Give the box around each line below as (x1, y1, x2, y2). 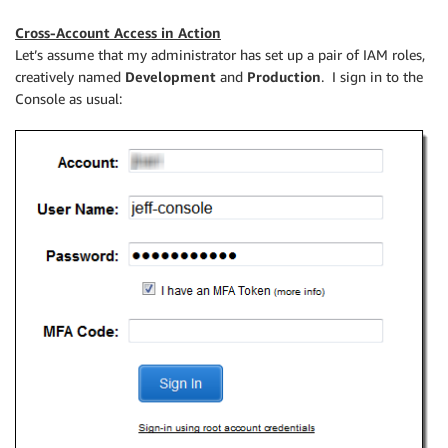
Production (247, 68, 321, 85)
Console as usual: (15, 90, 122, 107)
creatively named (15, 68, 125, 85)
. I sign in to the (321, 68, 423, 85)
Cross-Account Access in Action (15, 24, 221, 41)
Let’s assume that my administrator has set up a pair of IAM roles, (15, 46, 425, 63)
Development (125, 68, 216, 85)
